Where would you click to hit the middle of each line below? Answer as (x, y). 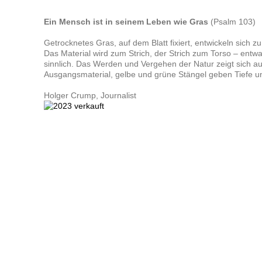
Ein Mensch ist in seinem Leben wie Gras (126, 22)
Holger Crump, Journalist (90, 95)
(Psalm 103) (232, 22)
